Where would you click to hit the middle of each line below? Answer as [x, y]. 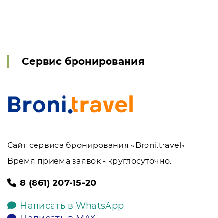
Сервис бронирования [83, 61]
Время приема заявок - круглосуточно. [90, 161]
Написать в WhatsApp [72, 206]
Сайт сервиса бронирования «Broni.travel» [96, 145]
